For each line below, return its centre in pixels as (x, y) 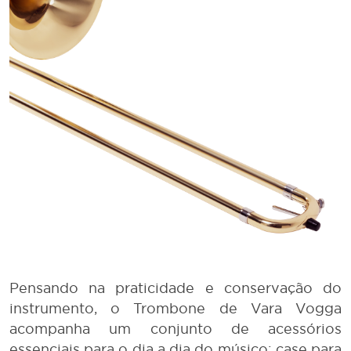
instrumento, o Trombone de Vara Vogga (175, 309)
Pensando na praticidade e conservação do (175, 288)
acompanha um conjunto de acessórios (175, 329)
